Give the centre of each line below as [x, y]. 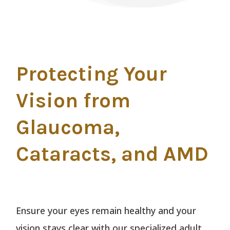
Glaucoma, [68, 127]
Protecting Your [92, 74]
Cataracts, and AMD [112, 154]
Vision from [73, 101]
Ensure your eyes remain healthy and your [106, 211]
